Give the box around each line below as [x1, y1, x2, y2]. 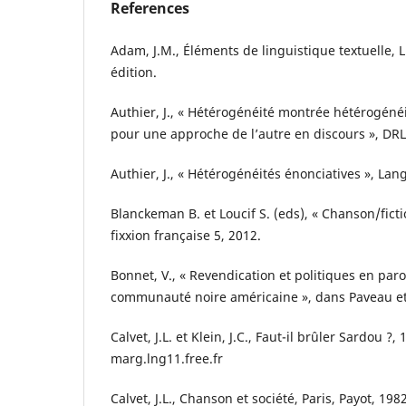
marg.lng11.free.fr [111, 350, 223, 368]
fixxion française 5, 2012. [111, 226, 261, 244]
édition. [111, 63, 157, 81]
